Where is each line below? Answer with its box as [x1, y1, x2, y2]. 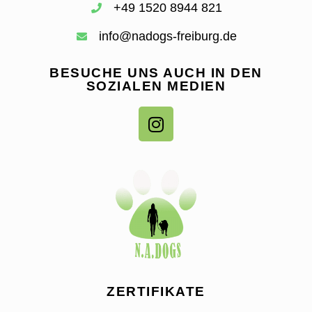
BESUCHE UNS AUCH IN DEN [49, 65, 263, 81]
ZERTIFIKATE [107, 284, 205, 299]
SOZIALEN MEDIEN [86, 79, 226, 94]
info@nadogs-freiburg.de [98, 29, 237, 44]
